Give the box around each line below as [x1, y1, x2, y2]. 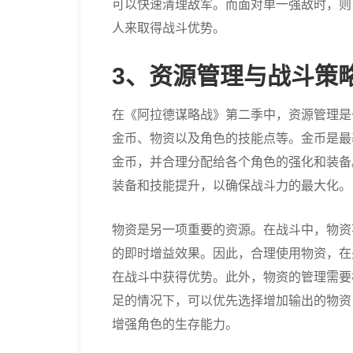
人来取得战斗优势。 [112, 19, 225, 36]
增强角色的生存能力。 [112, 315, 238, 333]
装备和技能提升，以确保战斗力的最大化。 [112, 176, 351, 194]
